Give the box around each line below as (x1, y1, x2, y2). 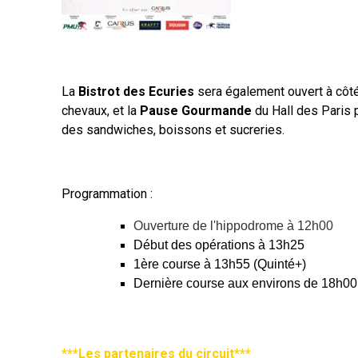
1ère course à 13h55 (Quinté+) (133, 257, 306, 271)
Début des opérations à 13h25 (133, 238, 304, 252)
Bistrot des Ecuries (78, 84, 197, 99)
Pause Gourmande (140, 103, 252, 118)
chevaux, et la (62, 103, 140, 118)
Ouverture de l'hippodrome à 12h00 (133, 219, 333, 233)
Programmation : (62, 186, 153, 201)
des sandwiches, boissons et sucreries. (62, 122, 284, 137)
